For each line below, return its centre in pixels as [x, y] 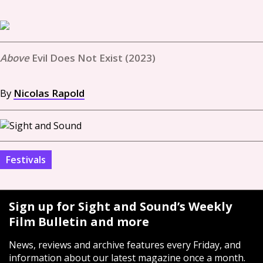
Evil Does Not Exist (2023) [94, 58]
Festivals [26, 160]
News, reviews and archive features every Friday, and [125, 245]
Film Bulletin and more [79, 222]
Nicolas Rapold [49, 93]
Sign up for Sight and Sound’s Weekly [120, 206]
